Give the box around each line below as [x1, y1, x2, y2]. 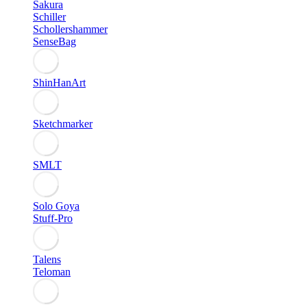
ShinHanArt [33, 77, 86, 88]
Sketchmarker [33, 118, 93, 130]
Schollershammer [33, 23, 108, 35]
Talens [33, 254, 61, 265]
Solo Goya [33, 200, 79, 212]
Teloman [33, 266, 71, 278]
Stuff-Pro [33, 212, 73, 224]
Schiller [33, 11, 66, 23]
